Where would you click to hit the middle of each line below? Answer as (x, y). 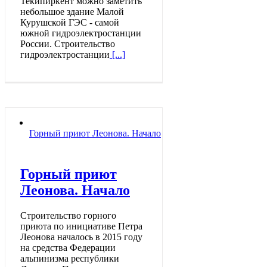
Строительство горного (68, 215)
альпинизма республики (70, 258)
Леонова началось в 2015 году (81, 237)
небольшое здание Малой (72, 12)
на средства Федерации (68, 247)
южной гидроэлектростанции (81, 33)
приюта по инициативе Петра (81, 226)
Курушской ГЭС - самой (70, 23)
